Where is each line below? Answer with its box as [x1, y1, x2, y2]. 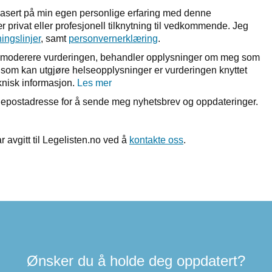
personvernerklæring [69, 33, 158, 44]
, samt [41, 33, 69, 44]
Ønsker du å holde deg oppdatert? [27, 253, 245, 269]
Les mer [77, 78, 112, 88]
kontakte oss [129, 135, 183, 145]
